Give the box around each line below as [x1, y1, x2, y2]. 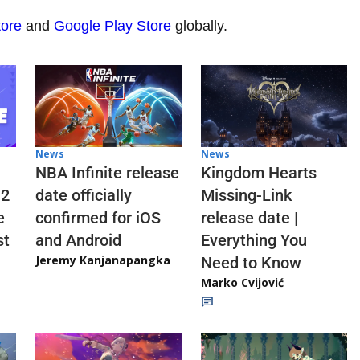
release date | [201, 208, 298, 228]
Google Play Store [54, 18, 171, 35]
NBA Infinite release [35, 163, 179, 183]
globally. [171, 18, 227, 35]
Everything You [201, 231, 307, 251]
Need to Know [201, 253, 301, 273]
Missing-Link [201, 186, 292, 206]
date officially [35, 186, 132, 206]
